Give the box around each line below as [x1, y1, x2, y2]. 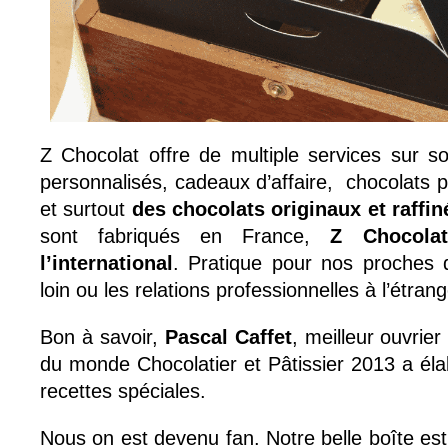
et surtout [40, 198, 132, 221]
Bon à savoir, [40, 326, 158, 349]
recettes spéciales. [40, 380, 206, 403]
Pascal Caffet [157, 326, 292, 349]
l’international [40, 252, 173, 275]
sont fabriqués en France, [40, 225, 331, 248]
